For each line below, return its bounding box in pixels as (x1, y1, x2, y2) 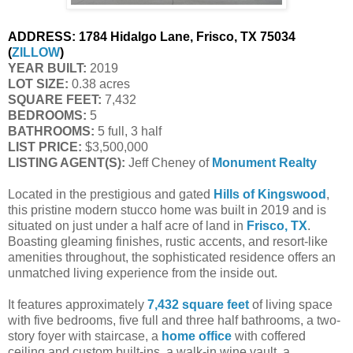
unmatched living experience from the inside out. (8, 266, 277, 280)
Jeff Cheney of (125, 155, 209, 169)
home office (162, 329, 232, 343)
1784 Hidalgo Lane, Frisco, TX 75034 (79, 29, 295, 43)
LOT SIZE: (8, 76, 69, 91)
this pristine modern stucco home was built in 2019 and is (8, 203, 326, 217)
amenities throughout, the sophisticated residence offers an (8, 250, 336, 264)
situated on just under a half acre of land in (8, 218, 247, 232)
